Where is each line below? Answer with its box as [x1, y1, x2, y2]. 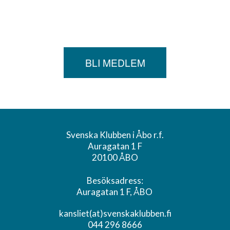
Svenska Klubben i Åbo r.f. [66, 129, 164, 140]
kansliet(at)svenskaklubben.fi [59, 207, 171, 219]
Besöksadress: [87, 175, 143, 186]
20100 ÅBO [92, 152, 138, 163]
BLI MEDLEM [85, 55, 145, 69]
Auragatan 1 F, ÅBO [76, 186, 154, 197]
